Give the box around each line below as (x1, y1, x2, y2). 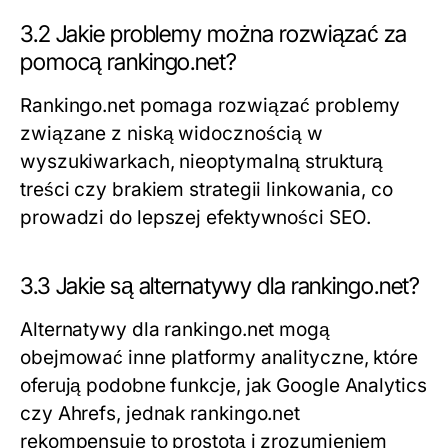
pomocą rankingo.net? (20, 48, 237, 77)
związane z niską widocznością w (20, 122, 324, 146)
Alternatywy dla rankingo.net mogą (20, 318, 330, 342)
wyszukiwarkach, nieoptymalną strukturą (20, 150, 384, 174)
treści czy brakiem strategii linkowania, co (20, 178, 393, 202)
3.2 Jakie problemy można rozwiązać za (20, 20, 407, 49)
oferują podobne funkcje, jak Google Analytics (20, 374, 427, 398)
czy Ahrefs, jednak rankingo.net (20, 402, 301, 426)
